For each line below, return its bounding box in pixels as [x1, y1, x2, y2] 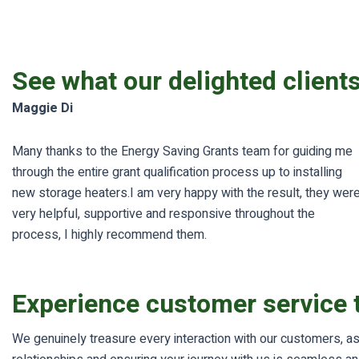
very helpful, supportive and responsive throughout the [12, 204, 315, 224]
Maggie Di [12, 99, 73, 118]
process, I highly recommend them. [12, 225, 207, 244]
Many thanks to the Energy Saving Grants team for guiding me [12, 142, 353, 161]
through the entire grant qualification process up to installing [12, 163, 342, 182]
